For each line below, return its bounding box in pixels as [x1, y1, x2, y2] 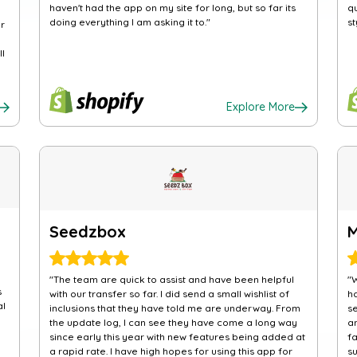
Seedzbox [49, 222, 126, 241]
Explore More [226, 100, 296, 114]
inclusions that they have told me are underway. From [49, 302, 300, 314]
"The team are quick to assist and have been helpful [49, 273, 294, 285]
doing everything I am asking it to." [49, 16, 210, 28]
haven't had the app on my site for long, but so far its [49, 2, 296, 14]
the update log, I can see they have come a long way [49, 316, 297, 328]
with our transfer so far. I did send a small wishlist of [49, 288, 289, 300]
